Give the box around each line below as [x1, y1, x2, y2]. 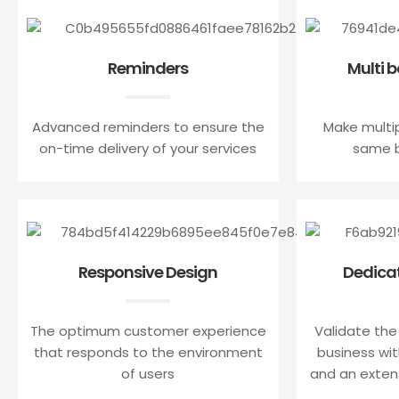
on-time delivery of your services [39, 138, 257, 158]
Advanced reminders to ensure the [31, 117, 265, 136]
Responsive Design [78, 260, 218, 283]
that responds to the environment [33, 342, 263, 362]
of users [121, 363, 175, 383]
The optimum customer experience [29, 321, 266, 340]
